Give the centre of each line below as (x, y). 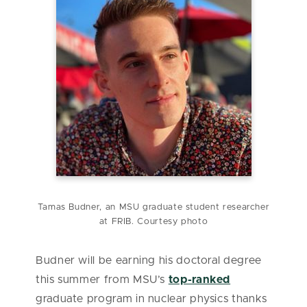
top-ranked (199, 279)
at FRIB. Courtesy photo (153, 221)
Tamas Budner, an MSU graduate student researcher (153, 207)
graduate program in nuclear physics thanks (151, 298)
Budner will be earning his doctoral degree (149, 260)
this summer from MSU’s (102, 279)
